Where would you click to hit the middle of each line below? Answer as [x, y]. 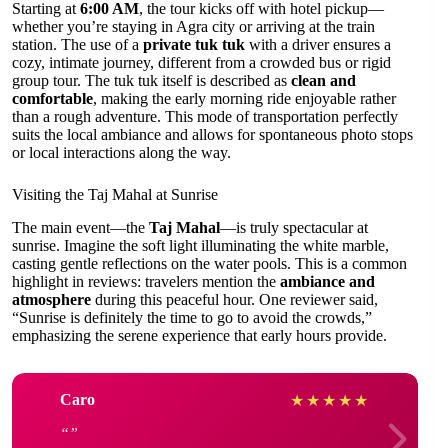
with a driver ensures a [318, 45]
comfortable [52, 99]
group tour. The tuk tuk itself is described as [151, 81]
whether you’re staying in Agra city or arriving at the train [193, 27]
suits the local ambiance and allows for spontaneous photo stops [212, 135]
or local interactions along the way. [121, 153]
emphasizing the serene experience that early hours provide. [199, 335]
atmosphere [51, 299]
